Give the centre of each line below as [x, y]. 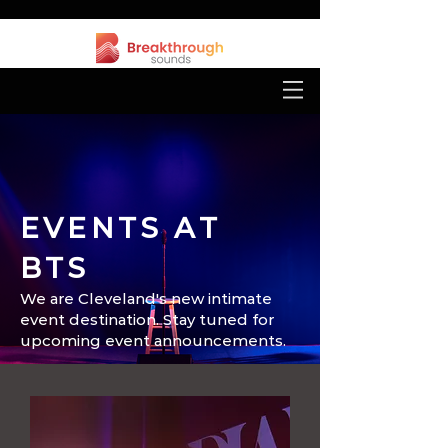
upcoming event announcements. [153, 340]
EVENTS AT [120, 228]
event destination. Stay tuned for [147, 319]
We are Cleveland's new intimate [146, 298]
